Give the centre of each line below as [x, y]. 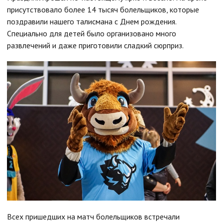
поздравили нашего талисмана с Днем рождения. [92, 21]
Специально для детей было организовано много [92, 33]
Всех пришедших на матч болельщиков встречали [93, 217]
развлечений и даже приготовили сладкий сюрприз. [95, 45]
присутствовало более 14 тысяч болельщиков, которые [103, 9]
